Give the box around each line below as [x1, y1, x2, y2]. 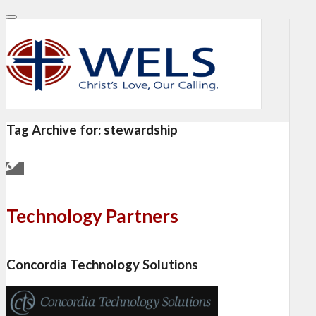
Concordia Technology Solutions [6, 256, 198, 272]
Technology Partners [6, 205, 178, 228]
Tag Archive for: [6, 121, 104, 138]
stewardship [104, 121, 178, 138]
